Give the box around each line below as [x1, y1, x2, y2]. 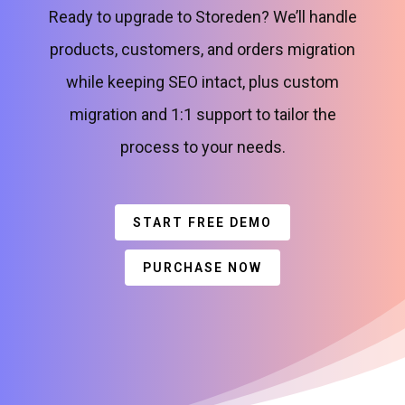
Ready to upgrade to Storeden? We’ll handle [48, 7, 357, 26]
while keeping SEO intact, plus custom [66, 72, 339, 91]
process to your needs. [119, 137, 286, 156]
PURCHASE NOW [143, 260, 262, 275]
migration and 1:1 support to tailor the [69, 105, 336, 124]
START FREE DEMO [133, 215, 272, 230]
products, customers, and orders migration [50, 40, 355, 59]
